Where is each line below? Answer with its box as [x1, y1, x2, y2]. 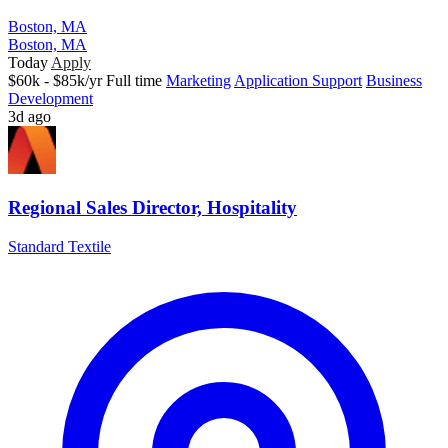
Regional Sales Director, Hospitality [8, 197, 297, 219]
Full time [106, 72, 162, 90]
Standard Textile [8, 237, 111, 255]
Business [366, 72, 422, 90]
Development [8, 90, 93, 108]
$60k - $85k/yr [8, 72, 102, 90]
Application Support [234, 72, 362, 90]
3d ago [8, 108, 51, 126]
